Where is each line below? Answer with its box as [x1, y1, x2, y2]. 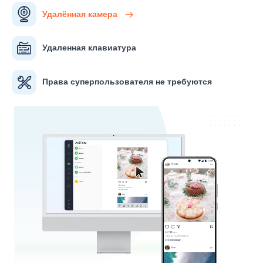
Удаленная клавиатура [42, 42, 136, 54]
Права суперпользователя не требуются [42, 76, 212, 88]
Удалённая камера [42, 8, 120, 20]
